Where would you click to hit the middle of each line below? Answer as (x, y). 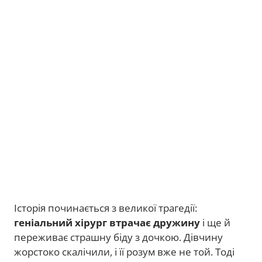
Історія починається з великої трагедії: (106, 208)
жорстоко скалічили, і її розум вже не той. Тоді (124, 251)
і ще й (215, 222)
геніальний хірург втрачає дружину (107, 222)
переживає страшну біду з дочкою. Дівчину (118, 237)
